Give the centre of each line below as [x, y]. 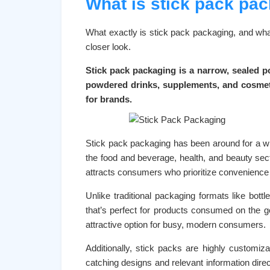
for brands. [109, 99]
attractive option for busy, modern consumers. [176, 224]
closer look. [108, 47]
